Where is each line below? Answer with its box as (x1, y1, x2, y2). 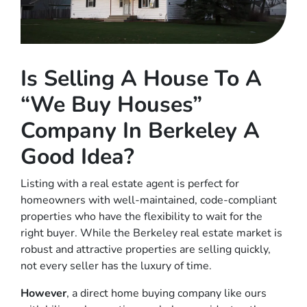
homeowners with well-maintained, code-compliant (21, 193, 277, 208)
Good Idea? (21, 142, 134, 172)
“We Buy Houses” (21, 90, 202, 120)
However (21, 286, 66, 302)
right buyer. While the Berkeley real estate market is (21, 225, 282, 241)
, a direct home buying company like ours (66, 286, 267, 302)
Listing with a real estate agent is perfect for (21, 176, 239, 192)
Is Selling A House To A (21, 64, 262, 94)
